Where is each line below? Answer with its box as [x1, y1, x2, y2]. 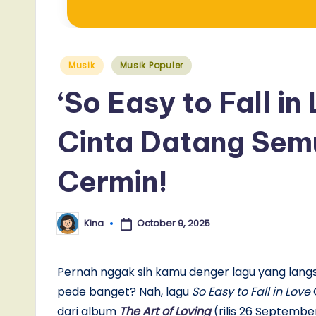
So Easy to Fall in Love [192, 283, 310, 300]
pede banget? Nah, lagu [57, 283, 192, 300]
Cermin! [57, 163, 168, 200]
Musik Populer [119, 59, 183, 71]
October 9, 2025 [136, 217, 210, 231]
